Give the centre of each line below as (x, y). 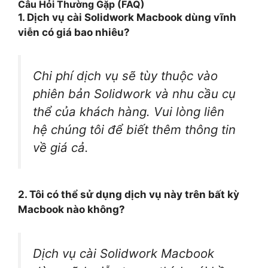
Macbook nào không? (71, 209)
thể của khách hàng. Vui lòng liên (129, 112)
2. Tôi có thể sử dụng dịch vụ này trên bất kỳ (129, 194)
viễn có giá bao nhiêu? (74, 32)
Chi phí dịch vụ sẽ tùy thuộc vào (125, 76)
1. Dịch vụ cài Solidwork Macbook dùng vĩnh (127, 17)
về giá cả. (61, 148)
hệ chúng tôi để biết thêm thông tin (134, 130)
